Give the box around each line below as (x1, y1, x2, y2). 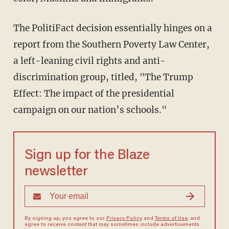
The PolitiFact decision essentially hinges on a (13, 22, 212, 34)
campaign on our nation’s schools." (13, 104, 167, 116)
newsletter (24, 165, 88, 179)
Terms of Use (154, 216, 188, 221)
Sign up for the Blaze (24, 148, 150, 163)
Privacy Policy (106, 216, 142, 221)
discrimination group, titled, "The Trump (13, 71, 193, 83)
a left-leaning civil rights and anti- (13, 55, 166, 66)
